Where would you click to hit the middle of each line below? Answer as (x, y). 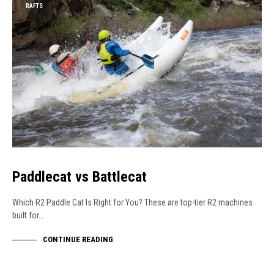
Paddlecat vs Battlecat (80, 177)
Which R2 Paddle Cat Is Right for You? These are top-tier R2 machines (132, 203)
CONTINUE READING (78, 240)
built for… (28, 216)
